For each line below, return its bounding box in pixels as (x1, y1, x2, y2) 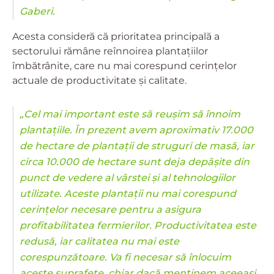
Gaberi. (20, 5, 55, 17)
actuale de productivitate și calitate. (12, 74, 187, 86)
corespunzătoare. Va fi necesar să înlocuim (20, 251, 231, 263)
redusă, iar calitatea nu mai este (20, 235, 179, 247)
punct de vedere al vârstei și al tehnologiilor (20, 171, 235, 183)
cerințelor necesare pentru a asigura (20, 203, 201, 215)
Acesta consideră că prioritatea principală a (12, 30, 220, 42)
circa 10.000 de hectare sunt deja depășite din (20, 155, 250, 168)
